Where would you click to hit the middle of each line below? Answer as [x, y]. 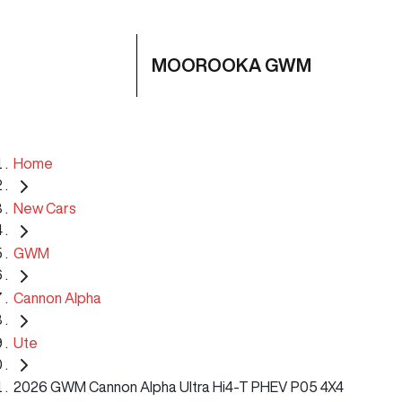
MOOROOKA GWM [232, 65]
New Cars [45, 208]
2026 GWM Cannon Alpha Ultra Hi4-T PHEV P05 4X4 [179, 387]
